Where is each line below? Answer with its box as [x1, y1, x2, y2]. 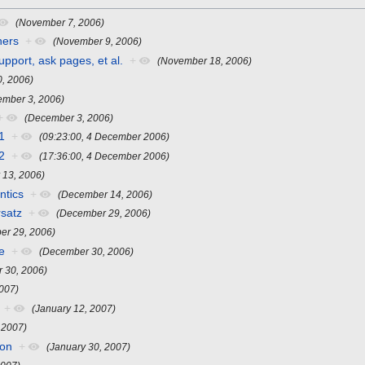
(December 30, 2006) [39, 245, 134, 257]
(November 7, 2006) [15, 16, 105, 28]
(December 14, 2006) [58, 188, 153, 200]
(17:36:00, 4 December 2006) [39, 150, 170, 161]
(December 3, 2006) [24, 112, 114, 123]
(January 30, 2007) [46, 341, 131, 352]
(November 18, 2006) [157, 55, 253, 66]
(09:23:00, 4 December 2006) [39, 131, 170, 143]
